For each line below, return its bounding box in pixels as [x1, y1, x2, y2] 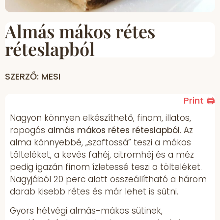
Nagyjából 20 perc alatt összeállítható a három [10, 173, 207, 186]
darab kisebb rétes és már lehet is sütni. [10, 186, 178, 198]
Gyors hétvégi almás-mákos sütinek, [10, 205, 163, 217]
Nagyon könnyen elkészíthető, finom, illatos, [10, 112, 191, 124]
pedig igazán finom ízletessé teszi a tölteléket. [10, 161, 202, 173]
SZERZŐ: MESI [5, 70, 60, 83]
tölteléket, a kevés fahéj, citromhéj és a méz [10, 149, 194, 161]
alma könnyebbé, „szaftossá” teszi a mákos [10, 137, 191, 149]
